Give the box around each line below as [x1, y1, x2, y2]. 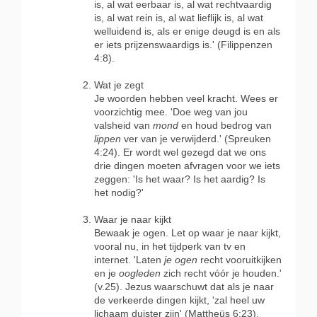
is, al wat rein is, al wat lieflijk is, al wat [94, 12, 263, 24]
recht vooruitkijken [197, 254, 282, 266]
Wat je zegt [94, 79, 144, 91]
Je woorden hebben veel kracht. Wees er [94, 93, 278, 105]
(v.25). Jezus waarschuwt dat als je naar [94, 281, 274, 293]
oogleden [119, 267, 161, 279]
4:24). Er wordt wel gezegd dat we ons [94, 146, 266, 158]
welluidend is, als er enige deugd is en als [94, 25, 280, 38]
